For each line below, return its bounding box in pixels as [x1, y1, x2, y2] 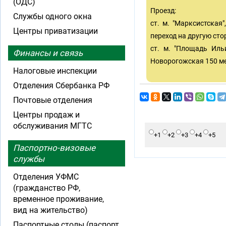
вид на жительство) [13, 205, 88, 215]
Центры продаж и [13, 110, 80, 120]
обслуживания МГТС [13, 121, 92, 131]
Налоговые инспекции [13, 66, 97, 76]
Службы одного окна [13, 12, 92, 21]
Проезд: [150, 7, 176, 15]
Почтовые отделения [13, 95, 92, 105]
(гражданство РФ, [13, 183, 80, 193]
